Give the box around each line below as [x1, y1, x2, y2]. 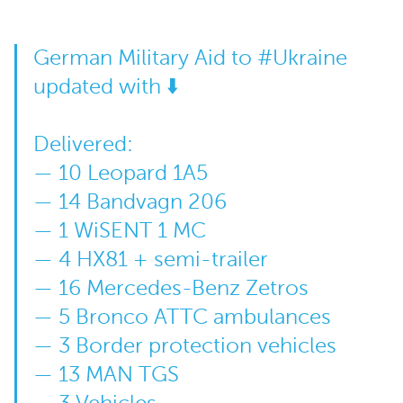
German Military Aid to [32, 46, 257, 71]
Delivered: [32, 132, 133, 157]
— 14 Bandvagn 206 [32, 190, 227, 215]
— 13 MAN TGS [32, 363, 179, 388]
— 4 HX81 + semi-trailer [32, 247, 268, 273]
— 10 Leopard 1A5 [32, 161, 208, 186]
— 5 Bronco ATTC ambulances [32, 305, 331, 330]
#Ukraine [256, 46, 347, 71]
